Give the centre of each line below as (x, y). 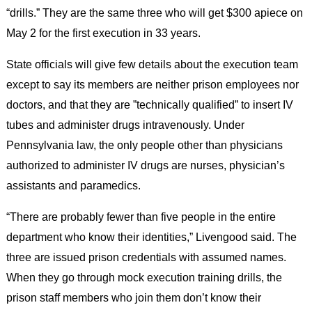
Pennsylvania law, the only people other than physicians (144, 145)
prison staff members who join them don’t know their (133, 297)
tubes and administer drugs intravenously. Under (125, 124)
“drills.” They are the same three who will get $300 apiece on (154, 12)
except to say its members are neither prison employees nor (152, 84)
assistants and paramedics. (73, 185)
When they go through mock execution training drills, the (144, 277)
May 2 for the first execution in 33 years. (103, 32)
